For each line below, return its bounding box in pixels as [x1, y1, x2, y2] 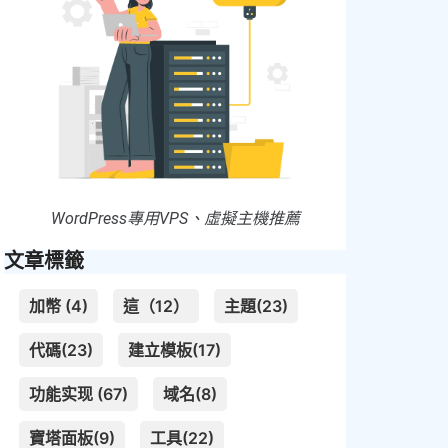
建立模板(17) [128, 340, 221, 361]
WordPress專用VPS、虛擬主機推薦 [50, 209, 300, 229]
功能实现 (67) [29, 384, 128, 405]
